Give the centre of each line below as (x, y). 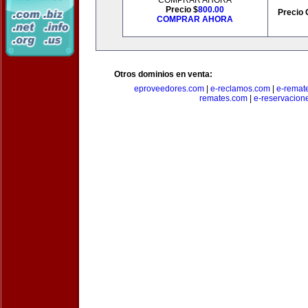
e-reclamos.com (240, 89)
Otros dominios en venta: (163, 74)
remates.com (223, 98)
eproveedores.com (169, 89)
